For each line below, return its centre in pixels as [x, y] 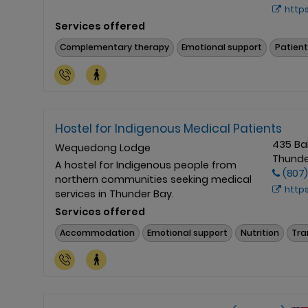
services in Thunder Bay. [114, 194]
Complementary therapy [115, 47]
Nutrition [260, 232]
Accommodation [98, 232]
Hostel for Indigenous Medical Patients [168, 128]
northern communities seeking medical [153, 179]
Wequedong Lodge [103, 147]
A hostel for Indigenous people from [146, 165]
